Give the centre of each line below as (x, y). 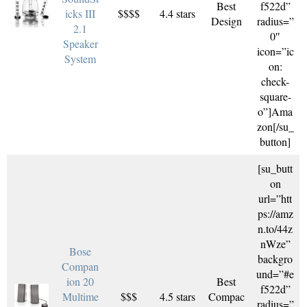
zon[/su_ (275, 126)
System (80, 59)
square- (275, 96)
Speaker (80, 44)
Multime (80, 296)
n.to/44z (275, 229)
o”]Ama (275, 111)
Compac (226, 296)
